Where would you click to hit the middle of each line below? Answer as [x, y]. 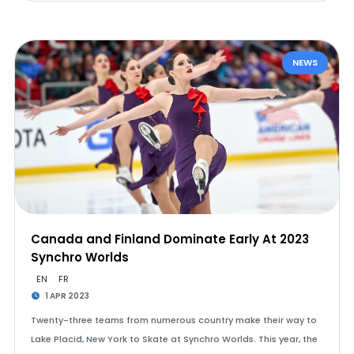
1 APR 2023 [67, 296]
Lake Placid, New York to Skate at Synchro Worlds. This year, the [174, 339]
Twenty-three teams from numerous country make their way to [173, 320]
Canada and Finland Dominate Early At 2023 [169, 239]
